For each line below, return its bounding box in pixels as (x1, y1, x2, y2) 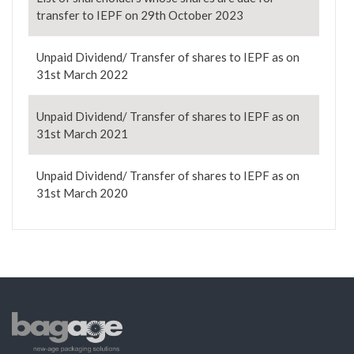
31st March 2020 (36, 186, 128, 201)
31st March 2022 (36, 67, 128, 82)
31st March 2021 (36, 126, 128, 141)
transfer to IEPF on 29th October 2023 (36, 8, 243, 23)
